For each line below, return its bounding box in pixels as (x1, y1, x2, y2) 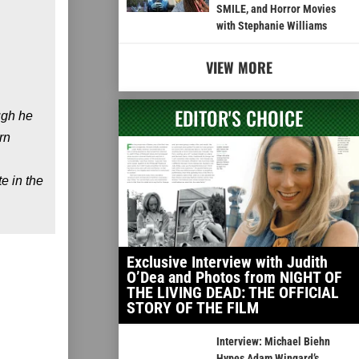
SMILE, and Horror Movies (216, 2, 336, 16)
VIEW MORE (205, 57, 272, 79)
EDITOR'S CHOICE (175, 103, 303, 133)
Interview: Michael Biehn (216, 335, 330, 349)
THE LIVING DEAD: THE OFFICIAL (127, 283, 339, 303)
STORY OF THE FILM (127, 298, 259, 318)
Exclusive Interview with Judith (127, 252, 328, 272)
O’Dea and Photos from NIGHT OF (127, 268, 342, 288)
